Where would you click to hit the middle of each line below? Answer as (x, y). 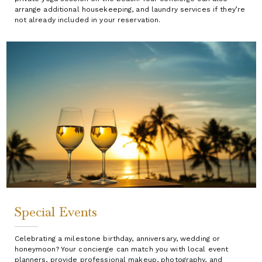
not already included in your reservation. (87, 20)
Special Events (56, 212)
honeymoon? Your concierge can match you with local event (121, 249)
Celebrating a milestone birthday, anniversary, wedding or (117, 238)
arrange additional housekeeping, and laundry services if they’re (130, 9)
